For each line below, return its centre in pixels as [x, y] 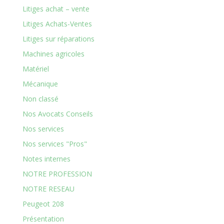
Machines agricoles [53, 54]
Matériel [35, 69]
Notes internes [46, 159]
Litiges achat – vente [56, 9]
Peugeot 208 [43, 204]
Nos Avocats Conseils [57, 114]
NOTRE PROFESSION [57, 174]
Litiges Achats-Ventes [57, 24]
